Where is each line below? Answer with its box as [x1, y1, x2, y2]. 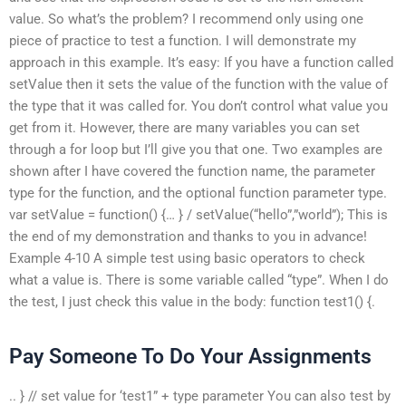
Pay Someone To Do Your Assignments [9, 343, 372, 369]
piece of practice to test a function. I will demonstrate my [9, 32, 356, 49]
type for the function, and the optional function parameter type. [9, 184, 387, 201]
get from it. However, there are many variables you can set [9, 119, 360, 136]
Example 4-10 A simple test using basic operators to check [9, 249, 365, 266]
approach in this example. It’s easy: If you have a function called [9, 53, 393, 71]
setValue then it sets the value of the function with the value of [9, 75, 388, 92]
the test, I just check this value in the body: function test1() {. [9, 293, 375, 310]
